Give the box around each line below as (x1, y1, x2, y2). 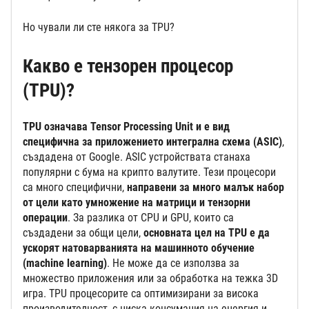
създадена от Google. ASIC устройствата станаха (23, 150, 250, 163)
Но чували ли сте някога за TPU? (23, 20, 177, 34)
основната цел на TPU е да (143, 226, 270, 239)
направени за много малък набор (127, 180, 284, 194)
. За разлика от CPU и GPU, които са (68, 210, 234, 224)
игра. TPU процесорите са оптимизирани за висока (23, 286, 259, 300)
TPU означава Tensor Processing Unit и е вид (23, 119, 230, 133)
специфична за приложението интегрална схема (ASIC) (23, 134, 282, 148)
